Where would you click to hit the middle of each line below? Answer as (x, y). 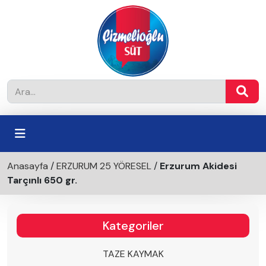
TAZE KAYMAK (133, 254)
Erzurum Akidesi (198, 166)
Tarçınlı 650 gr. (42, 180)
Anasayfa (28, 166)
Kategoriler (133, 226)
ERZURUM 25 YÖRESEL (104, 166)
